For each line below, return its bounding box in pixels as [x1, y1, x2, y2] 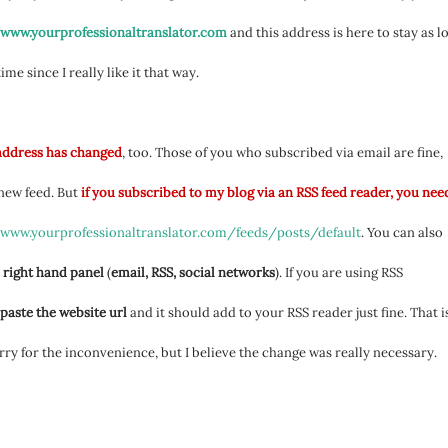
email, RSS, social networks [111, 264, 275, 281]
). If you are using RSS [275, 264, 403, 281]
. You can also [361, 224, 443, 241]
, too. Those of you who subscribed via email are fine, [122, 144, 443, 161]
